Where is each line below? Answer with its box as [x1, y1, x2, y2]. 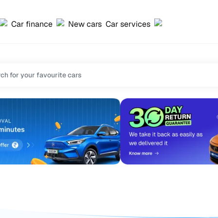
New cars [68, 18, 102, 29]
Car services [106, 18, 150, 29]
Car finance [11, 18, 53, 29]
